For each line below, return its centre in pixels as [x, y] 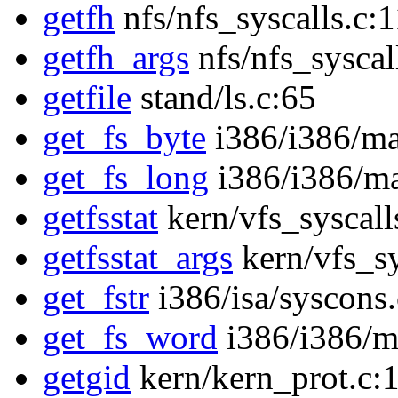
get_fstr [96, 298]
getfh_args [116, 58]
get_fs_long [126, 178]
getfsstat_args [138, 258]
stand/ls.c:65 [224, 98]
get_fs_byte [124, 138]
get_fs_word [130, 338]
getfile [87, 98]
